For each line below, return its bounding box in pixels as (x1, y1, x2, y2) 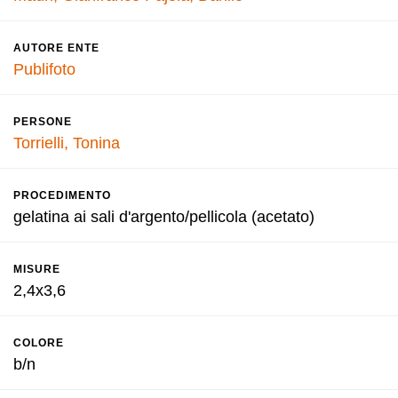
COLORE (13, 337, 64, 349)
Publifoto (13, 60, 76, 78)
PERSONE (13, 115, 72, 128)
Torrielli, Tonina (13, 134, 120, 152)
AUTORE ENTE (13, 42, 99, 54)
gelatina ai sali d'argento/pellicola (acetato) (13, 208, 314, 226)
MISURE (13, 263, 60, 275)
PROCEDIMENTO (13, 189, 111, 202)
